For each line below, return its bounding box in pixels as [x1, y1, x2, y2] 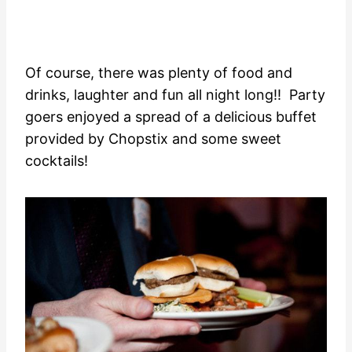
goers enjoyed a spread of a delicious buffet [25, 108, 317, 125]
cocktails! [25, 152, 88, 169]
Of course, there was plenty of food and [25, 64, 292, 81]
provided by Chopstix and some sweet [25, 130, 281, 147]
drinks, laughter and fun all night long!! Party [25, 86, 325, 103]
